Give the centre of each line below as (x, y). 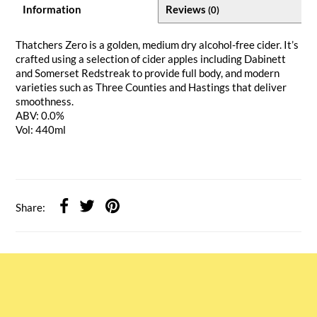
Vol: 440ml (41, 130)
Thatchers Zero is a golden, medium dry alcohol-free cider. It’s (157, 45)
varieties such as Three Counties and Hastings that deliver (151, 87)
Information (52, 10)
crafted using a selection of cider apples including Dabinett (151, 59)
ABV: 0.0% (40, 116)
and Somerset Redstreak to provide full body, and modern (148, 73)
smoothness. (45, 102)
